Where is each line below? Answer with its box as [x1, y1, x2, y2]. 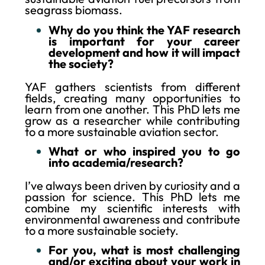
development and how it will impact [49, 44, 240, 60]
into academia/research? [49, 155, 183, 170]
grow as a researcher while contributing [25, 112, 240, 128]
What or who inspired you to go [49, 144, 240, 159]
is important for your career [49, 33, 240, 49]
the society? [49, 56, 114, 71]
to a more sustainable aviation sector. [25, 124, 219, 139]
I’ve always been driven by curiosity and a [25, 178, 240, 193]
